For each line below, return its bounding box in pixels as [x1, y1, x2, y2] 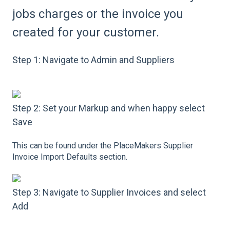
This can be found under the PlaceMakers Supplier [12, 141, 193, 151]
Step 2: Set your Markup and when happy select [12, 102, 205, 113]
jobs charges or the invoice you [12, 6, 183, 21]
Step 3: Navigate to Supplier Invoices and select [12, 187, 206, 198]
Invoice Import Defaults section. [12, 152, 127, 162]
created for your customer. [12, 25, 159, 40]
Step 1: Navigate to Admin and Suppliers [12, 54, 175, 66]
